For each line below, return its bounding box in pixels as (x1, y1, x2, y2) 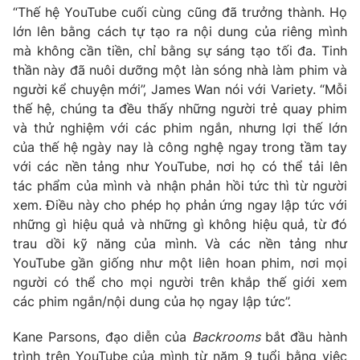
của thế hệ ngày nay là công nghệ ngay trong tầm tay (13, 138, 347, 155)
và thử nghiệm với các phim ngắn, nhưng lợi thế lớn (13, 119, 347, 136)
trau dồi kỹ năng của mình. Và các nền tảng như (13, 235, 347, 252)
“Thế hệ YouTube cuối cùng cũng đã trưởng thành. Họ (13, 3, 347, 20)
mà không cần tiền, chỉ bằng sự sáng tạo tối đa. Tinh (13, 42, 347, 59)
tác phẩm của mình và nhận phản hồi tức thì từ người (13, 177, 347, 194)
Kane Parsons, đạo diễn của (13, 328, 192, 345)
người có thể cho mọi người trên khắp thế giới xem (13, 273, 347, 290)
